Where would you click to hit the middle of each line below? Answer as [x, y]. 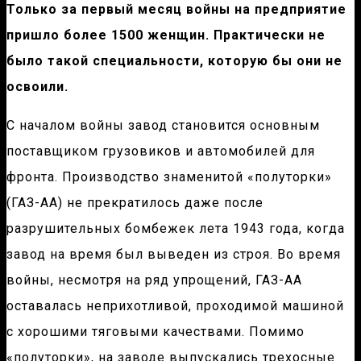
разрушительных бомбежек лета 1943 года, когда [176, 229]
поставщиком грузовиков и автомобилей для [161, 151]
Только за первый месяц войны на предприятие [176, 10]
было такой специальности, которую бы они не [174, 61]
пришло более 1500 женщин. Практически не [166, 35]
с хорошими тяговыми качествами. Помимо [156, 332]
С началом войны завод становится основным [163, 126]
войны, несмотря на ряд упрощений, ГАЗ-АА [154, 280]
